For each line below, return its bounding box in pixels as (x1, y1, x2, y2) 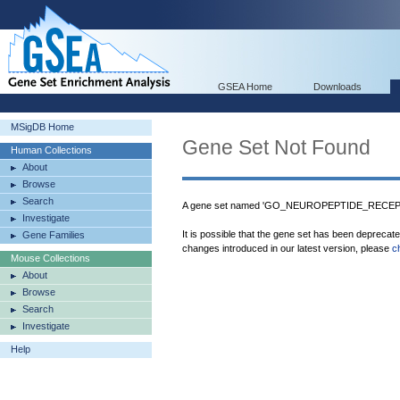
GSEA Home (218, 81, 272, 92)
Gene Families (22, 229, 85, 240)
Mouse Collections (11, 253, 90, 263)
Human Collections (11, 145, 92, 155)
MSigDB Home (11, 121, 74, 132)
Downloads (313, 81, 362, 92)
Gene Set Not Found (182, 136, 371, 159)
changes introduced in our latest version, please (182, 243, 392, 254)
